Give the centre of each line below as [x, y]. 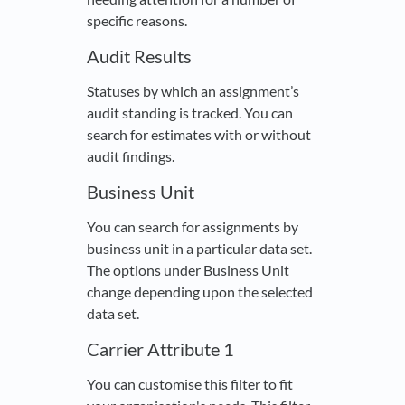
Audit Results [139, 57]
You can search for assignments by [193, 227]
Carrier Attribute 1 [164, 349]
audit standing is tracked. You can [190, 113]
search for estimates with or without [199, 135]
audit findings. [131, 156]
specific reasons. [137, 21]
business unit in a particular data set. [199, 249]
